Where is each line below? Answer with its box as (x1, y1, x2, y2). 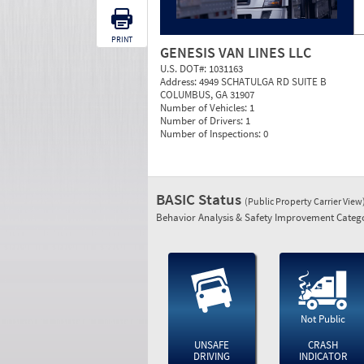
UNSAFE (193, 338, 229, 352)
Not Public (301, 312, 346, 326)
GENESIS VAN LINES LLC (160, 43, 311, 62)
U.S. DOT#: (160, 62, 209, 76)
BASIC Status (156, 189, 245, 209)
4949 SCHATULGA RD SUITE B (199, 75, 327, 89)
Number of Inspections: (160, 127, 263, 141)
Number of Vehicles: (160, 101, 249, 115)
